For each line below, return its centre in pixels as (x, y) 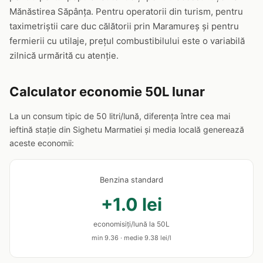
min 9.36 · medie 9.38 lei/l (131, 238)
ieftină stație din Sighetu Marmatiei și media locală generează (127, 129)
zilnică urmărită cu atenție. (64, 55)
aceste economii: (42, 143)
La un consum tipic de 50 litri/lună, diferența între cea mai (120, 116)
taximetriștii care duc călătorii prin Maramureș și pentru (124, 26)
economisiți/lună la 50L (131, 224)
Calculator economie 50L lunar (107, 92)
